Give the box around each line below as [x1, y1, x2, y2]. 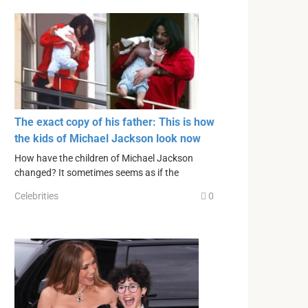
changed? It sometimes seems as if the [14, 167, 179, 179]
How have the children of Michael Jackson [14, 153, 193, 165]
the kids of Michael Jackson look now [14, 132, 201, 146]
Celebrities [14, 190, 58, 201]
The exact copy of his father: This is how [14, 115, 214, 129]
